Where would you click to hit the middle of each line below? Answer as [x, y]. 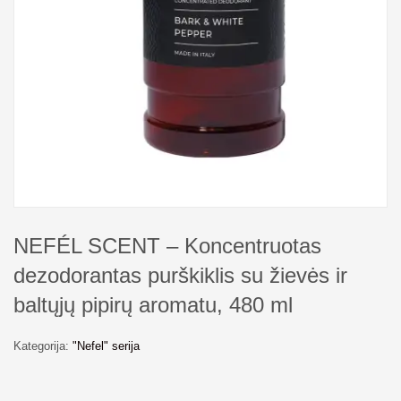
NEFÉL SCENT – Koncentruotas [167, 245]
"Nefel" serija [106, 346]
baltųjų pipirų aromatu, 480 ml [153, 304]
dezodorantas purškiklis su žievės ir [180, 275]
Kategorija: [43, 346]
